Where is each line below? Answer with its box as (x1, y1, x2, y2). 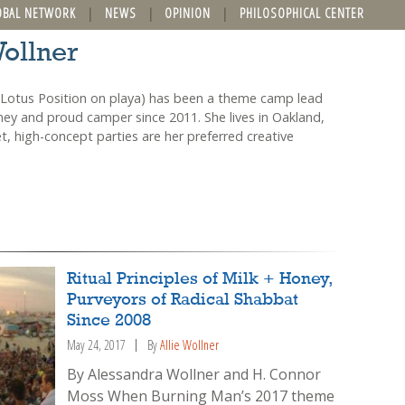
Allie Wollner (160, 336, 220, 354)
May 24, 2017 (67, 336, 127, 354)
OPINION (165, 4, 212, 22)
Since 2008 (67, 312, 152, 331)
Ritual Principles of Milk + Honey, (67, 270, 333, 289)
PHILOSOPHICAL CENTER (239, 4, 364, 22)
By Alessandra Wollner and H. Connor (67, 363, 322, 384)
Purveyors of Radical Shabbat (67, 291, 299, 310)
